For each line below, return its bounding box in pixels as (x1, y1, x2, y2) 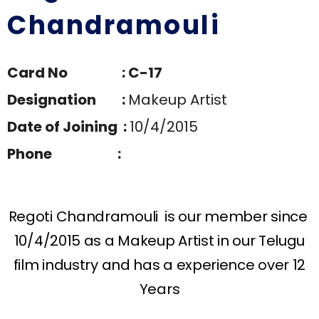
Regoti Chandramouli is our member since (8, 206, 311, 226)
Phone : (7, 143, 124, 164)
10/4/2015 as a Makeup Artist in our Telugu (14, 230, 305, 251)
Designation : (7, 89, 128, 110)
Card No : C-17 (7, 62, 162, 83)
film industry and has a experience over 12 (13, 254, 306, 275)
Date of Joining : (7, 116, 130, 137)
